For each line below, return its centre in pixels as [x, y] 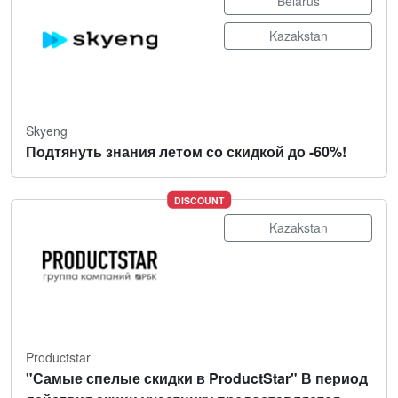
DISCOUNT [199, 200]
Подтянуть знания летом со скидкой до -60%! [186, 151]
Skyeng [47, 131]
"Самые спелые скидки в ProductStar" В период [197, 378]
